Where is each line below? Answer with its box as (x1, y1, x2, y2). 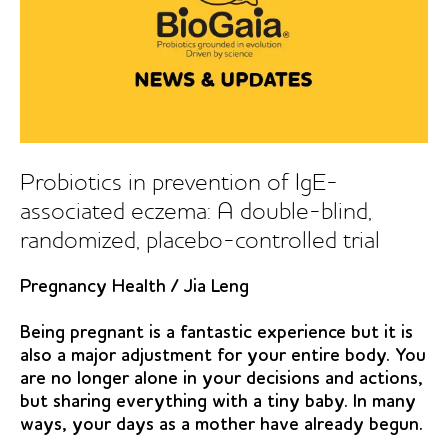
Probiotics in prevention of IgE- (20, 172, 338, 197)
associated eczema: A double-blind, (20, 201, 372, 226)
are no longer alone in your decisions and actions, (20, 369, 423, 388)
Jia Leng (183, 277, 249, 296)
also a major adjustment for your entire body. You (20, 346, 426, 365)
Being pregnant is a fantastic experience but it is (20, 323, 413, 342)
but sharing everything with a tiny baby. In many (20, 392, 416, 411)
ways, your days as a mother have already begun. (20, 415, 423, 434)
